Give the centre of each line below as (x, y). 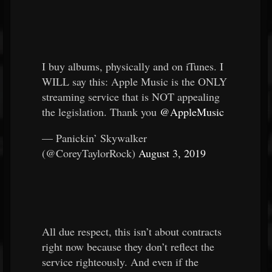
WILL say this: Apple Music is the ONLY (134, 81)
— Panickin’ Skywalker (94, 138)
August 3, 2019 (172, 153)
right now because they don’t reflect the (128, 246)
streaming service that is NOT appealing (131, 97)
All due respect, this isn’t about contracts (132, 231)
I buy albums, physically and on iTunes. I (133, 66)
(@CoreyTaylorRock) (90, 153)
